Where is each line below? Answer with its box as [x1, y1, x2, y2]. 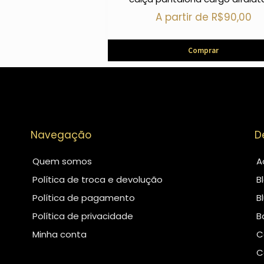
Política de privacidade [32, 210, 133, 223]
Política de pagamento [32, 192, 135, 204]
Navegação [31, 128, 91, 143]
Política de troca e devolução [32, 173, 163, 186]
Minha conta [32, 228, 87, 241]
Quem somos [32, 155, 92, 168]
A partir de [155, 9, 212, 24]
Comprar [188, 45, 219, 56]
